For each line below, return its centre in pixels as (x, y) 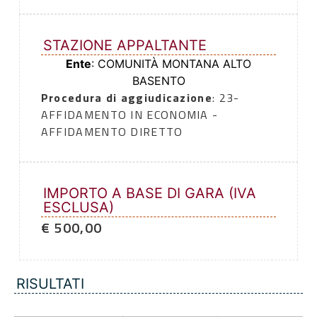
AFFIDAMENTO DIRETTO (112, 132)
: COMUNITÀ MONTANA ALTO (171, 64)
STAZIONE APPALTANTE (125, 46)
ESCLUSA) (78, 208)
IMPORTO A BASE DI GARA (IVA (149, 194)
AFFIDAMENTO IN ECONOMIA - (129, 115)
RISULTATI (50, 284)
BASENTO (158, 81)
